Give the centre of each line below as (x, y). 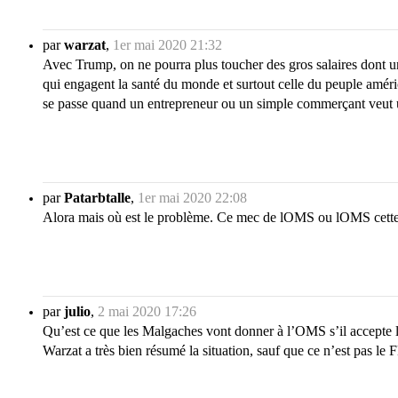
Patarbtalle (97, 198)
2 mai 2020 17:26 (147, 312)
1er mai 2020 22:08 (192, 198)
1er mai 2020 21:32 (167, 45)
